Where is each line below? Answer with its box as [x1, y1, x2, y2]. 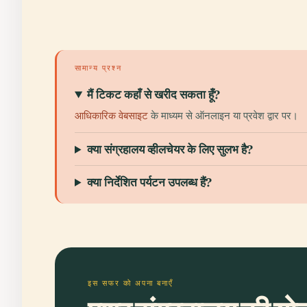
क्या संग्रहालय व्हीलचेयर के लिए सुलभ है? [87, 142, 254, 156]
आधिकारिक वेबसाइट [75, 108, 148, 123]
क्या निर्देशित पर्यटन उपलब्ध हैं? [87, 175, 212, 189]
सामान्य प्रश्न [75, 63, 122, 73]
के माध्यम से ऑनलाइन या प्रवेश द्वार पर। [148, 108, 298, 123]
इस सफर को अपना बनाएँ [88, 278, 173, 288]
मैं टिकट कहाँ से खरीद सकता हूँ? [87, 87, 221, 101]
